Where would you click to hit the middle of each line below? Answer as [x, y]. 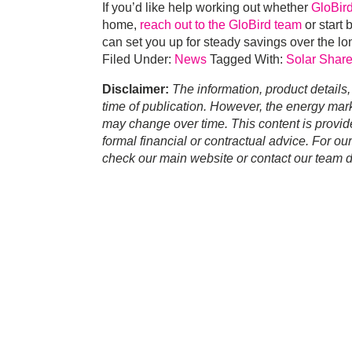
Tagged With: [248, 60]
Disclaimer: [136, 90]
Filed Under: [138, 60]
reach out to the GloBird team [221, 25]
